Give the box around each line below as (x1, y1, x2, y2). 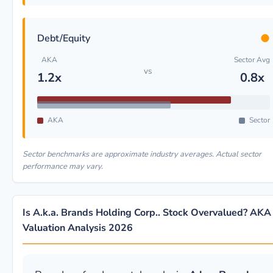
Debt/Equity (37, 31, 90, 45)
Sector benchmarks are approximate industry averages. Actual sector (23, 149, 261, 160)
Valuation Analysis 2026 (23, 221, 133, 235)
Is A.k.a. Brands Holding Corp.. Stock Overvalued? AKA (23, 206, 271, 219)
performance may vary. (23, 161, 103, 172)
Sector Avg (234, 55, 270, 65)
